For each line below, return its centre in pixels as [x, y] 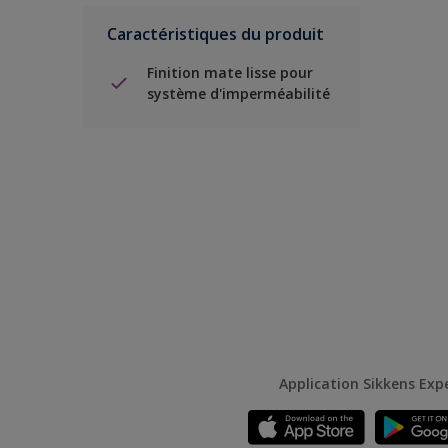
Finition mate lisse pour [230, 72]
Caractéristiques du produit [215, 34]
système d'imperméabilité [238, 93]
